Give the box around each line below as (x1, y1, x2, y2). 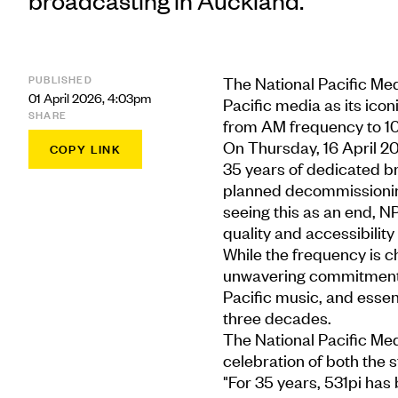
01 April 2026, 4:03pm (28, 89, 151, 107)
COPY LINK (49, 141, 122, 157)
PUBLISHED (28, 72, 92, 87)
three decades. (222, 306, 331, 329)
